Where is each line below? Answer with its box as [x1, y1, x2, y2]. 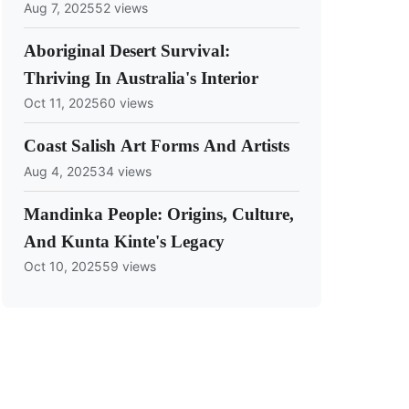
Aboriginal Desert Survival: [24, 40, 230, 60]
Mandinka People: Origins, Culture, [24, 204, 294, 224]
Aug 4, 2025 [24, 163, 98, 179]
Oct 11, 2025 [24, 95, 100, 111]
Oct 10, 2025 [24, 258, 102, 275]
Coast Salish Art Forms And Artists [24, 136, 289, 156]
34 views [98, 163, 152, 179]
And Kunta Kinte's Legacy [24, 231, 225, 251]
